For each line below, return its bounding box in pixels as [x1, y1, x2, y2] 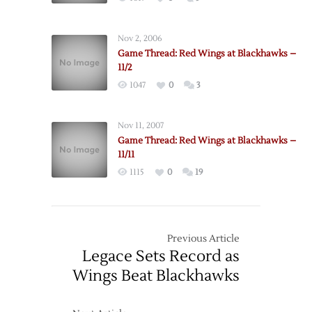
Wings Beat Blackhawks [72, 266, 240, 286]
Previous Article [167, 233, 240, 245]
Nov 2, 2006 [118, 33, 162, 44]
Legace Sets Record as [82, 247, 240, 266]
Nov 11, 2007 [118, 120, 164, 131]
